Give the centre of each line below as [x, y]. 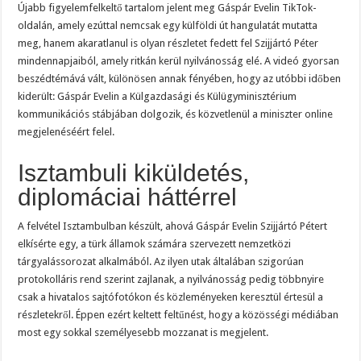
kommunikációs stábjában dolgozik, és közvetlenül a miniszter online [176, 114]
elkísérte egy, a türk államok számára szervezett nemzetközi [155, 244]
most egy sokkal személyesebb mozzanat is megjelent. [143, 333]
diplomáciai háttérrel [128, 197]
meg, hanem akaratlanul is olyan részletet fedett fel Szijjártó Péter [168, 44]
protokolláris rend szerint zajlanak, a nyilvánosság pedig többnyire [171, 280]
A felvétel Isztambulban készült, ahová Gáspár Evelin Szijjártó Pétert [173, 226]
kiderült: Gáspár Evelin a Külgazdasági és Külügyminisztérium [158, 97]
